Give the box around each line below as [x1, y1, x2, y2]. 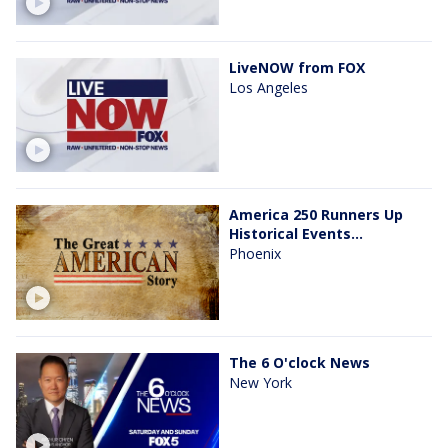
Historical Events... [229, 224, 363, 244]
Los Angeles [229, 78, 308, 98]
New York [229, 372, 292, 392]
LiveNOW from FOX [229, 58, 365, 78]
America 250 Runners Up [229, 205, 403, 225]
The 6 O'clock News [229, 352, 370, 372]
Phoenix [229, 244, 281, 264]
